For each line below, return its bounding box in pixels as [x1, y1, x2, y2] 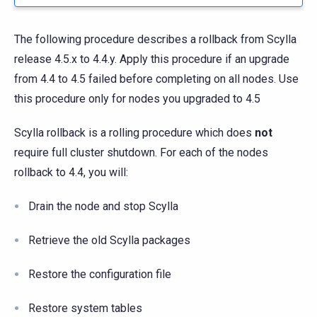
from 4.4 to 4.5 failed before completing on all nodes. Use [14, 72, 299, 86]
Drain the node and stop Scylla [28, 200, 178, 214]
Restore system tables [28, 301, 142, 316]
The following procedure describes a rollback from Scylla [14, 33, 296, 47]
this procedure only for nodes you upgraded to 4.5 [14, 92, 260, 106]
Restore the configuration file [28, 267, 171, 282]
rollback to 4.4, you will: [14, 166, 128, 180]
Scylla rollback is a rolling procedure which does [14, 126, 255, 140]
